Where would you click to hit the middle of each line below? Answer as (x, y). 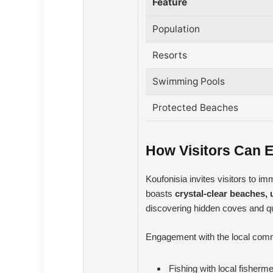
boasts (160, 193)
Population (176, 29)
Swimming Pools (189, 81)
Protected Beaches (196, 107)
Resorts (170, 55)
